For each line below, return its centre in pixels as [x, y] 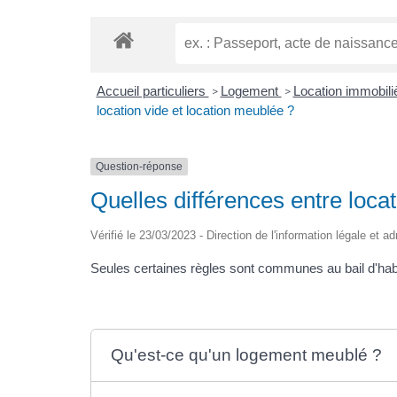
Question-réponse [139, 166]
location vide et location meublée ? [195, 110]
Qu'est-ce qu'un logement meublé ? [247, 355]
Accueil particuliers [152, 90]
